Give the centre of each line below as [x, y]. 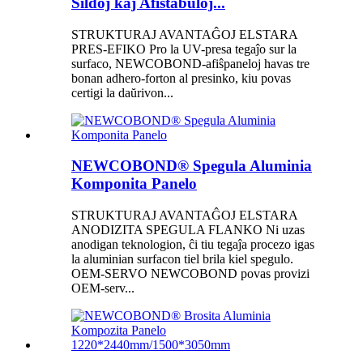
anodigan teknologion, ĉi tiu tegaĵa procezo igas [193, 244]
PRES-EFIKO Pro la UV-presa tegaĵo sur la [184, 49]
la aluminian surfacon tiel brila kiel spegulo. [182, 259]
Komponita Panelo [134, 184]
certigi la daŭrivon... [122, 92]
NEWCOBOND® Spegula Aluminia [192, 166]
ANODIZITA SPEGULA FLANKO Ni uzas [188, 230]
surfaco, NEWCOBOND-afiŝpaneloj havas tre [190, 63]
